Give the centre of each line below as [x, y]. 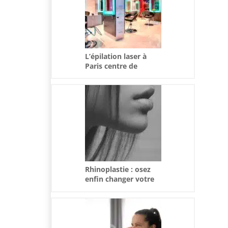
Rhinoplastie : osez [118, 169]
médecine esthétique [122, 76]
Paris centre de [111, 66]
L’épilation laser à [116, 56]
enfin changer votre [119, 179]
